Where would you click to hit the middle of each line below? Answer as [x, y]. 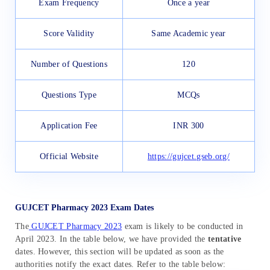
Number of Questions [69, 64]
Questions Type [69, 95]
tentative [223, 239]
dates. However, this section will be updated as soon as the [120, 252]
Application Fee [69, 125]
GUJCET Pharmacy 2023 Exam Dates [84, 208]
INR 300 [189, 125]
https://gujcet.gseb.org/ [189, 156]
